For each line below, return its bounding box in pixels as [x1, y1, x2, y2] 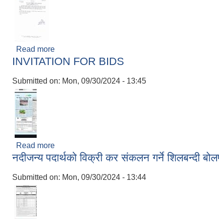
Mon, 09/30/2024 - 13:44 [62, 173, 146, 181]
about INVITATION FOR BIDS [55, 141, 158, 150]
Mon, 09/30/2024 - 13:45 [62, 77, 146, 85]
